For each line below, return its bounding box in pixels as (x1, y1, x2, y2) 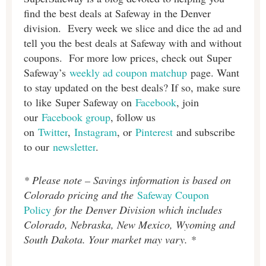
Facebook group (42, 109, 110, 124)
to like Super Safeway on (24, 94, 135, 109)
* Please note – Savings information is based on (24, 173, 231, 188)
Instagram (74, 124, 117, 139)
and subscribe (176, 124, 235, 139)
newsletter (53, 139, 96, 154)
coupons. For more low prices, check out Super (24, 50, 232, 65)
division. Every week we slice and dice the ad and (24, 20, 242, 35)
